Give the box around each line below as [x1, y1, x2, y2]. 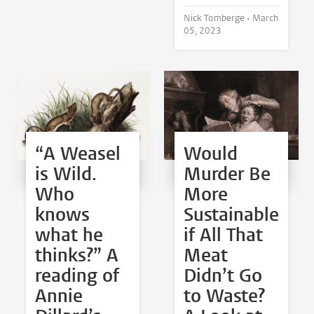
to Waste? [183, 284, 265, 309]
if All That [183, 223, 263, 248]
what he [35, 223, 104, 248]
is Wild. [35, 162, 97, 187]
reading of [35, 264, 120, 289]
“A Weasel [35, 142, 121, 167]
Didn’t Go [183, 264, 262, 289]
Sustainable [183, 203, 279, 228]
